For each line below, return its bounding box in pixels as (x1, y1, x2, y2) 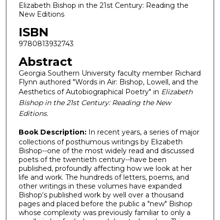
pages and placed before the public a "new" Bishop (18, 199, 192, 209)
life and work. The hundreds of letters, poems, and (18, 173, 189, 182)
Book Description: (18, 128, 88, 137)
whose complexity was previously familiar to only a (18, 208, 191, 218)
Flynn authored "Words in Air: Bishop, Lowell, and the (18, 77, 198, 86)
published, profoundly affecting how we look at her (18, 164, 192, 173)
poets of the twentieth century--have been (18, 155, 166, 165)
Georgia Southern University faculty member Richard (18, 68, 201, 78)
